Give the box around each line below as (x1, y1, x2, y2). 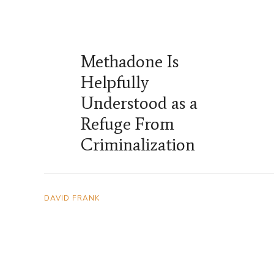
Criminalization (81, 134, 195, 155)
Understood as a (81, 92, 198, 114)
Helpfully (81, 72, 149, 93)
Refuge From (81, 113, 174, 135)
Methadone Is (81, 51, 179, 72)
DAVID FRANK (44, 193, 100, 204)
